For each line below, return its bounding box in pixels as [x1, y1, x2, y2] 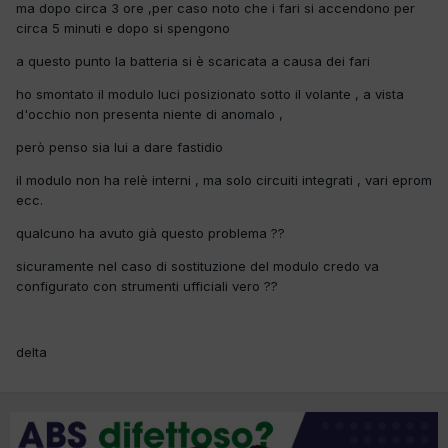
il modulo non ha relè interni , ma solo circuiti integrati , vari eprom [16, 171, 432, 188]
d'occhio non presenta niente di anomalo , [16, 105, 283, 122]
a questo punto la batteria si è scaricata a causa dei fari [16, 52, 370, 69]
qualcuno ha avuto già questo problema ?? [16, 224, 285, 241]
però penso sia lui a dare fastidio [16, 138, 227, 155]
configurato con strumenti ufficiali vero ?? [16, 277, 278, 294]
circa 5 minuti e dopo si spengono [16, 19, 230, 36]
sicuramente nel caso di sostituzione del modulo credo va [16, 257, 379, 274]
